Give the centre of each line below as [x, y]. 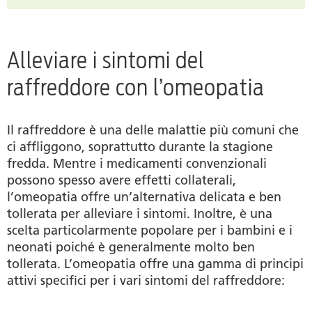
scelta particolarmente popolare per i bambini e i [150, 231]
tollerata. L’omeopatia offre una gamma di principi [155, 264]
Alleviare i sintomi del [106, 61]
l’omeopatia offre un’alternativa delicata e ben [144, 197]
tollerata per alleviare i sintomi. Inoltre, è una [140, 214]
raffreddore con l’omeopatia [136, 88]
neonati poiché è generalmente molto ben [131, 248]
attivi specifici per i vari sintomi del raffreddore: [146, 281]
